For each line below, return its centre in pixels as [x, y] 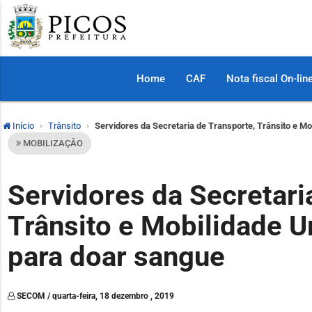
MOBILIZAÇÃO [52, 143]
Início [22, 126]
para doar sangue [117, 256]
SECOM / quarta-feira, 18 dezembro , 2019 [95, 296]
